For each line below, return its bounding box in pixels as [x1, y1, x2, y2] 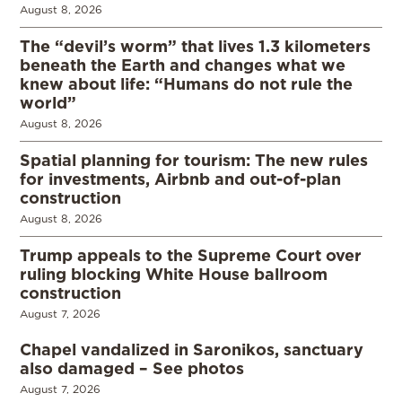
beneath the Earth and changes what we [20, 55, 345, 74]
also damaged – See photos [20, 358, 244, 377]
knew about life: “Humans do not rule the [20, 74, 353, 92]
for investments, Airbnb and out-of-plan [20, 169, 341, 188]
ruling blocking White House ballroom [20, 264, 328, 283]
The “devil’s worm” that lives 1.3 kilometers [20, 36, 371, 55]
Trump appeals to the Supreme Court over [20, 245, 362, 264]
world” [20, 92, 76, 111]
